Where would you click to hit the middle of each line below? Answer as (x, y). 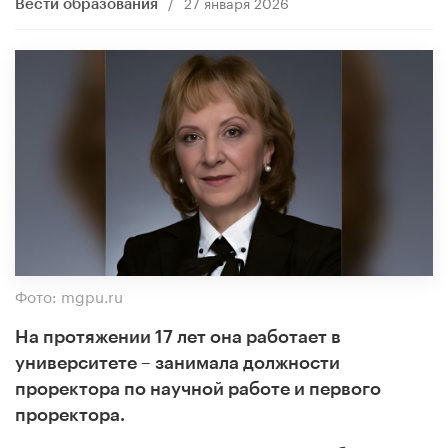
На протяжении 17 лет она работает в (178, 336)
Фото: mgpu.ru (69, 294)
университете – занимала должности (177, 362)
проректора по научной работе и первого (198, 388)
